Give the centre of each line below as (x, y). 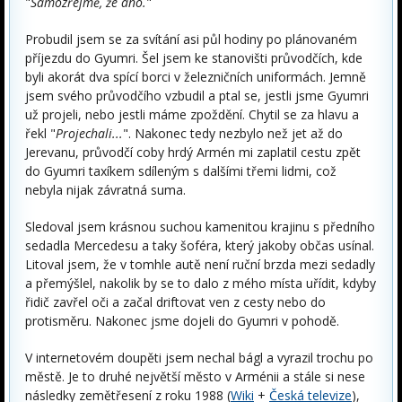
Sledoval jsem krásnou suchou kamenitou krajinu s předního (200, 227)
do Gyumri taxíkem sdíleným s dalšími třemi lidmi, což (181, 171)
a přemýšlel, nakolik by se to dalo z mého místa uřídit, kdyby (201, 283)
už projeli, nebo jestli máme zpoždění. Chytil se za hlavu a (192, 114)
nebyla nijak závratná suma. (105, 190)
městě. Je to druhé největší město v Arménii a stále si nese (195, 376)
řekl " (40, 133)
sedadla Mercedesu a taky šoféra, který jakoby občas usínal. (200, 245)
